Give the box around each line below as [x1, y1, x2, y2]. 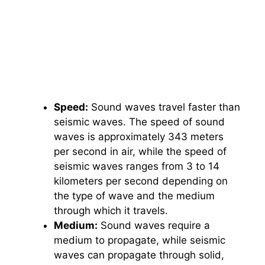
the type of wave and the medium [54, 189, 215, 202]
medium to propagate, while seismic [54, 234, 225, 246]
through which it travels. [54, 204, 168, 216]
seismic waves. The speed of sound [54, 115, 225, 128]
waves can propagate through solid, [54, 248, 224, 261]
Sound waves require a [98, 219, 210, 231]
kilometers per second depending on [54, 174, 228, 187]
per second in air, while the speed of [54, 145, 227, 157]
